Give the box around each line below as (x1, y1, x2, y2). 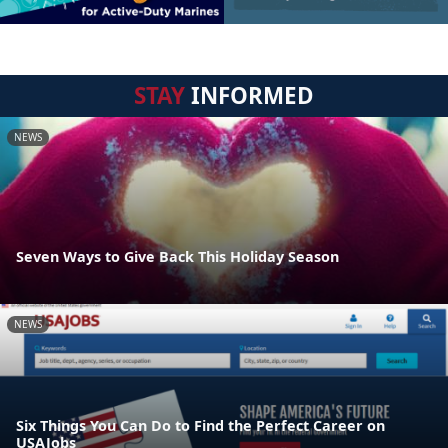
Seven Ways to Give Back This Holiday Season (16, 246, 339, 266)
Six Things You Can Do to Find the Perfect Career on (16, 416, 385, 435)
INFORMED (185, 80, 314, 112)
